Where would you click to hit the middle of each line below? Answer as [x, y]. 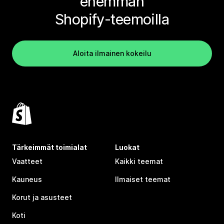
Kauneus [27, 179]
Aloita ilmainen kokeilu [112, 53]
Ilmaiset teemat [143, 179]
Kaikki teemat [139, 161]
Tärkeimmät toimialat [49, 147]
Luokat [127, 147]
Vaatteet [27, 161]
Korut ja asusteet [42, 197]
